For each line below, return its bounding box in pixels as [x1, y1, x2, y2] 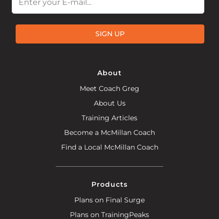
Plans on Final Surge [74, 195, 145, 204]
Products [91, 179, 128, 189]
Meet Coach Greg [80, 84, 139, 93]
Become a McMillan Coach [64, 128, 155, 137]
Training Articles [82, 113, 137, 122]
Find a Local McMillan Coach [61, 142, 158, 152]
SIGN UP [95, 29, 125, 39]
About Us [93, 98, 126, 108]
